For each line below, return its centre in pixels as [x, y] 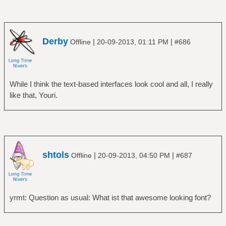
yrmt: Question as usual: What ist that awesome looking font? [110, 197]
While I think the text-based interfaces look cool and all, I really [111, 84]
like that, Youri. [33, 95]
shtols [56, 155]
